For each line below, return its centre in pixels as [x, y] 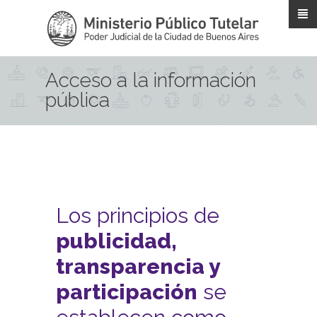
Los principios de [138, 215]
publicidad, [116, 241]
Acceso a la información [151, 80]
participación [127, 292]
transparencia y [138, 266]
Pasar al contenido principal [222, 8]
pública [77, 100]
